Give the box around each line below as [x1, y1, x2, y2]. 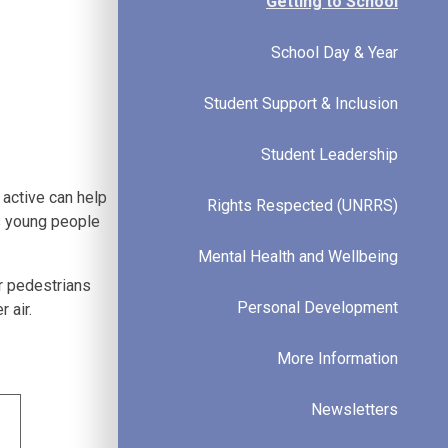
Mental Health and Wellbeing [198, 246, 398, 266]
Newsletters [311, 399, 398, 419]
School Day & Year [271, 42, 398, 62]
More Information [277, 348, 398, 368]
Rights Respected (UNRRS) [207, 195, 398, 215]
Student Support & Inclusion [204, 93, 398, 113]
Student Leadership [261, 144, 398, 164]
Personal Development [237, 297, 398, 317]
